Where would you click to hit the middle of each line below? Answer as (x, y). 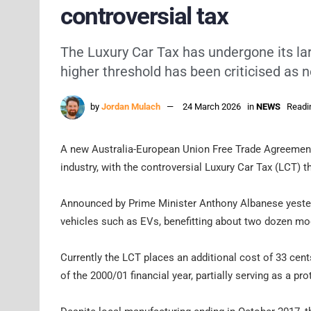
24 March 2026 (212, 106)
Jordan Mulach (131, 106)
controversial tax (144, 16)
